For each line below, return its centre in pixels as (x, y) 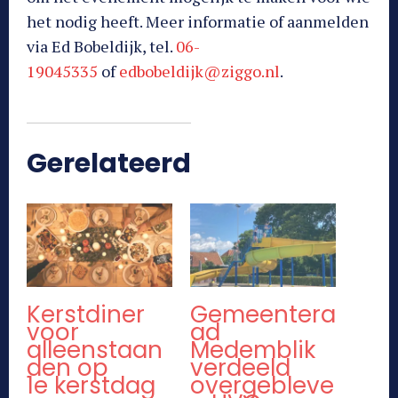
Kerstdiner (86, 314)
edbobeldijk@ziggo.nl (199, 72)
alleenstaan (95, 350)
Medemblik (253, 350)
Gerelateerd (109, 164)
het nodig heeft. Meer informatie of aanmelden (198, 22)
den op (68, 367)
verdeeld (240, 367)
